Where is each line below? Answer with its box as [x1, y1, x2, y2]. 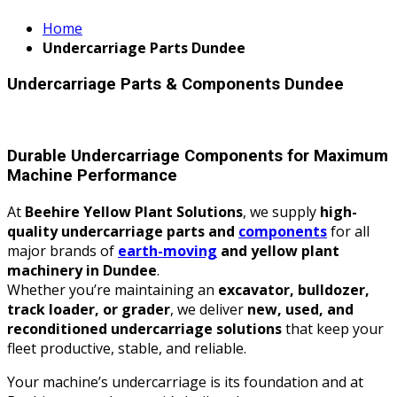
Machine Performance [7, 166, 177, 186]
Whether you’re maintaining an [7, 280, 218, 300]
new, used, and [247, 300, 354, 320]
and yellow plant [217, 241, 339, 261]
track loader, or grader [7, 300, 170, 320]
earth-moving [118, 241, 217, 261]
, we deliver [170, 300, 247, 320]
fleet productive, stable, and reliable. [7, 339, 246, 359]
